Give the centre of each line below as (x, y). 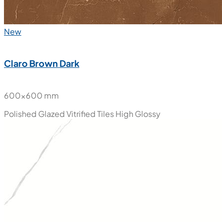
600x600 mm (31, 95)
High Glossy (138, 113)
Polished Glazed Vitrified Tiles (59, 113)
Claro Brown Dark (42, 63)
